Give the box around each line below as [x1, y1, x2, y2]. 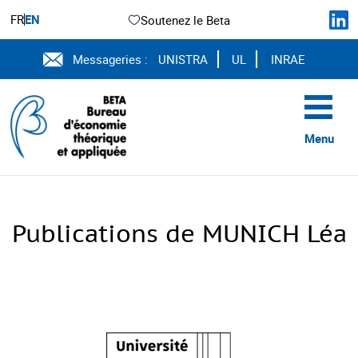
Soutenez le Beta [140, 11, 230, 28]
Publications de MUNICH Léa [11, 218, 347, 249]
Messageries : [73, 51, 149, 67]
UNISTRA [157, 51, 208, 67]
